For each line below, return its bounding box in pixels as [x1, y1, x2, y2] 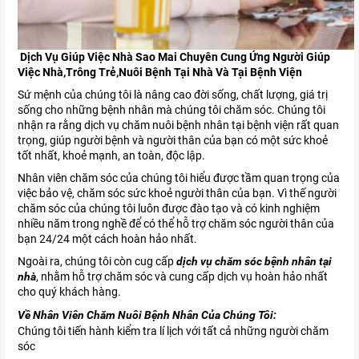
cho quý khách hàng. [18, 285, 121, 299]
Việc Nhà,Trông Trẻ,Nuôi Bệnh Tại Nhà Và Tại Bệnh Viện [18, 66, 302, 79]
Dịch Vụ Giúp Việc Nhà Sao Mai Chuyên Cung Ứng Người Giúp [18, 50, 330, 64]
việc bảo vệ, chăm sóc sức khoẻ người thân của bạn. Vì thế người [18, 187, 337, 200]
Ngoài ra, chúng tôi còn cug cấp [18, 255, 176, 268]
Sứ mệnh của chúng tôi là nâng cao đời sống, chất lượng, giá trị [18, 88, 328, 102]
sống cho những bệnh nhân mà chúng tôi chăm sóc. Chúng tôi [18, 103, 325, 117]
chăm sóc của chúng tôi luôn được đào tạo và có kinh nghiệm [18, 202, 320, 216]
